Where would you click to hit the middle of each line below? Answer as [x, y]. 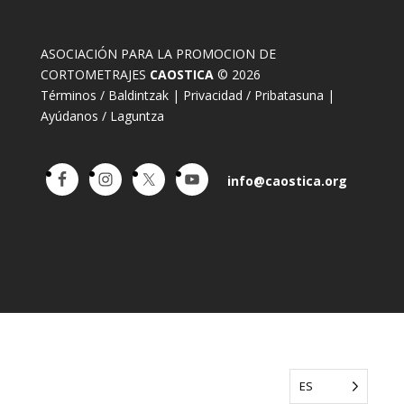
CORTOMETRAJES [95, 74]
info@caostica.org [287, 181]
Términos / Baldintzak [104, 95]
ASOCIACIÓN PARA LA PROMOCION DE [158, 54]
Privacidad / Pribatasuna [253, 95]
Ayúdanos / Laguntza [102, 116]
